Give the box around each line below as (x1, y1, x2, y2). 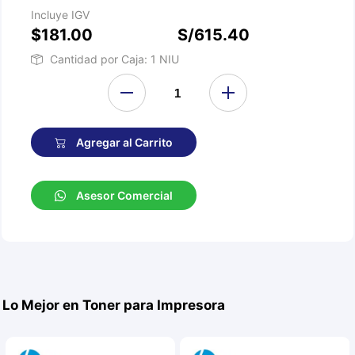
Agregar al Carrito (74, 136, 174, 149)
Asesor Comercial (74, 189, 174, 202)
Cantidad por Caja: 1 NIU (50, 52, 180, 66)
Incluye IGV (31, 8, 90, 21)
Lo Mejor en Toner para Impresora (2, 297, 226, 313)
